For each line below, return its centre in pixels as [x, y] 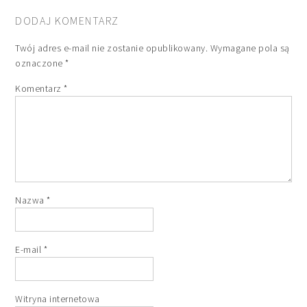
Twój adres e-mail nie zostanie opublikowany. [112, 48]
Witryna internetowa [58, 298]
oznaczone [40, 63]
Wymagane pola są [250, 48]
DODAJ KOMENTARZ [67, 20]
